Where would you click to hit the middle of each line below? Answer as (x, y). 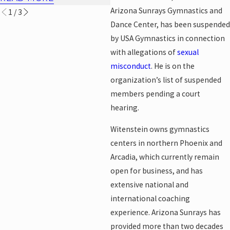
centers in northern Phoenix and (166, 143)
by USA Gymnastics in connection (167, 38)
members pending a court (155, 93)
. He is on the (172, 66)
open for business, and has (156, 171)
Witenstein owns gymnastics (160, 129)
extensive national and (149, 185)
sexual (188, 52)
